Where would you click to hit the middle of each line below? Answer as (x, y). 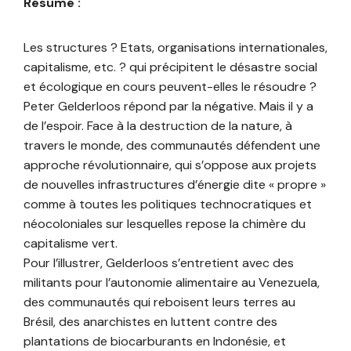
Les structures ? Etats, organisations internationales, (175, 48)
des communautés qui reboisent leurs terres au (159, 302)
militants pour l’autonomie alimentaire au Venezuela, (172, 283)
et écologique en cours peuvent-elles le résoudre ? (170, 87)
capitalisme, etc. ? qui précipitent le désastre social (170, 67)
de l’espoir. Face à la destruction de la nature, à (158, 126)
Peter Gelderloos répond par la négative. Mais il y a (168, 107)
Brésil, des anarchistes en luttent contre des (150, 322)
